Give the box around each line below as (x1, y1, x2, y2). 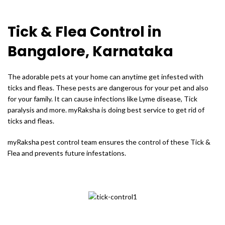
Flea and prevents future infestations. (8, 149, 126, 157)
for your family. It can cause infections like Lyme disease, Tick (8, 94, 197, 103)
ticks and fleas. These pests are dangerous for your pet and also (8, 83, 208, 92)
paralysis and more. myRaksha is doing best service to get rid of (8, 105, 204, 114)
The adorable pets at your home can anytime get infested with (8, 72, 203, 81)
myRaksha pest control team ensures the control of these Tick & (8, 138, 210, 146)
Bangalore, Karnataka (8, 42, 173, 61)
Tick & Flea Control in (8, 22, 161, 42)
